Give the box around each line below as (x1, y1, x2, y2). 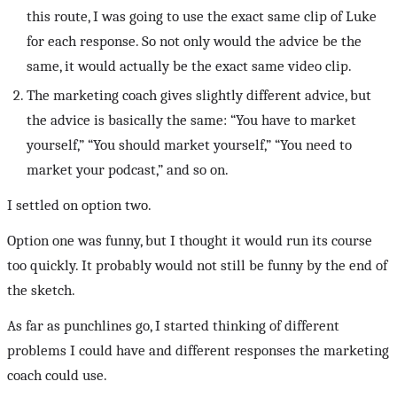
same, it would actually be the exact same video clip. (27, 58, 353, 75)
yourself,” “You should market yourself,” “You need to (27, 136, 353, 154)
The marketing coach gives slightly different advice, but (27, 87, 372, 105)
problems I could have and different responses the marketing (7, 342, 389, 360)
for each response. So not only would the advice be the (27, 33, 362, 51)
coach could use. (7, 367, 107, 385)
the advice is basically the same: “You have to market (27, 112, 357, 129)
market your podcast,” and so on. (27, 161, 230, 179)
